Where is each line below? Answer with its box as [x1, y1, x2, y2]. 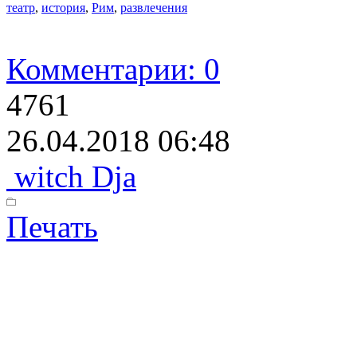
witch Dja [6, 159, 136, 194]
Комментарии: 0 [6, 51, 220, 86]
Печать [6, 209, 98, 244]
